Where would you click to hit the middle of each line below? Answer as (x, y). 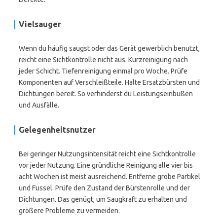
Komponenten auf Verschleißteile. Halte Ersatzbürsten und (109, 82)
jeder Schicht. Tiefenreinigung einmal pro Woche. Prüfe (103, 71)
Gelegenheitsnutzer (57, 130)
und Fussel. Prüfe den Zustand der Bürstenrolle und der (104, 188)
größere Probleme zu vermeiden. (69, 211)
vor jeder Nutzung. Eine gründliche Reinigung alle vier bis (106, 165)
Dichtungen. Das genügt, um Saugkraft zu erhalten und (103, 199)
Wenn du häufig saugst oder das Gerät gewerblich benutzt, (109, 48)
